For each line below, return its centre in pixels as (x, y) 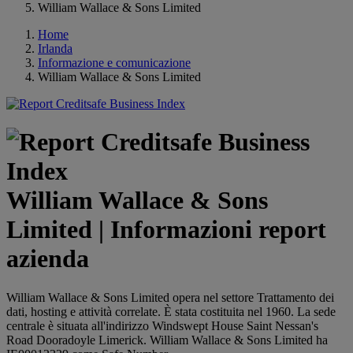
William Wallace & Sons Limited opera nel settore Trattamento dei (170, 297)
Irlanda (55, 48)
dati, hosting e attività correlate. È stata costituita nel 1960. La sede (171, 311)
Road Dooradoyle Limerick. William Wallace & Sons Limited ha (167, 340)
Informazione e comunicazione (114, 63)
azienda (48, 259)
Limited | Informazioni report (166, 230)
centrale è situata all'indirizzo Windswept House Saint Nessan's (162, 325)
